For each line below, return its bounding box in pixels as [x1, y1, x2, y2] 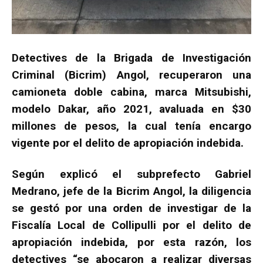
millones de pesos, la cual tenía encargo [12, 119, 251, 133]
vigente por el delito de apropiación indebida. [12, 136, 244, 150]
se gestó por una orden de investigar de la [12, 201, 251, 215]
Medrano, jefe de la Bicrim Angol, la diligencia [12, 184, 251, 198]
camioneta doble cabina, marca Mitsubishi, [12, 85, 251, 99]
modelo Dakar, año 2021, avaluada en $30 [12, 102, 251, 116]
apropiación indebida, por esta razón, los [12, 235, 251, 249]
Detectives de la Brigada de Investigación [12, 50, 251, 65]
